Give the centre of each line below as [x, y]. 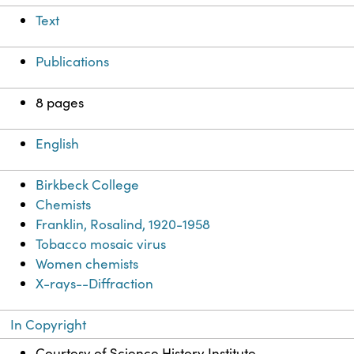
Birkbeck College [88, 185]
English [58, 144]
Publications [73, 62]
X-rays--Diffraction [95, 284]
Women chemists [87, 264]
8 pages [60, 103]
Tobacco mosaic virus [101, 244]
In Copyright [49, 325]
